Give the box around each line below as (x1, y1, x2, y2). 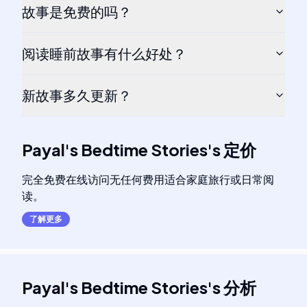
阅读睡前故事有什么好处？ (22, 45, 186, 62)
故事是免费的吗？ (22, 3, 132, 20)
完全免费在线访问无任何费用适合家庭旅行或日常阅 (22, 172, 274, 186)
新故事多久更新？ (22, 86, 132, 103)
